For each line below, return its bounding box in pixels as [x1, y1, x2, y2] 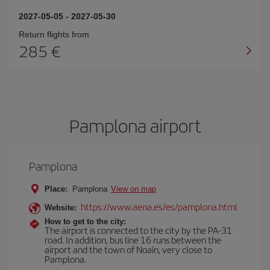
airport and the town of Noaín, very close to [45, 243, 212, 256]
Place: [45, 184, 67, 193]
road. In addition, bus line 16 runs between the [45, 233, 221, 246]
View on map [111, 184, 156, 193]
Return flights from [19, 30, 89, 39]
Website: [45, 203, 77, 212]
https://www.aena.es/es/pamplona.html [81, 200, 237, 213]
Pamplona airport [69, 113, 201, 138]
